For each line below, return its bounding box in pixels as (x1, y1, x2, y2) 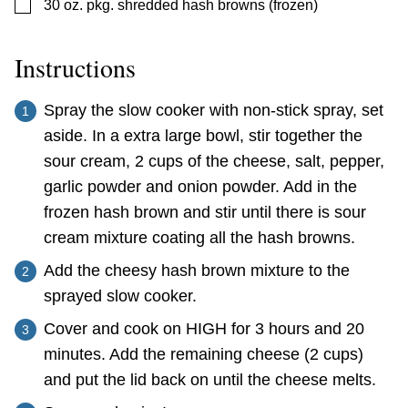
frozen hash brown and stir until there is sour (44, 202, 366, 221)
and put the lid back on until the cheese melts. (44, 370, 376, 389)
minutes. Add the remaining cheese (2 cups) (44, 344, 363, 363)
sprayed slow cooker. (44, 286, 197, 305)
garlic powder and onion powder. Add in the (44, 177, 357, 196)
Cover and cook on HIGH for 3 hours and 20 (44, 319, 364, 338)
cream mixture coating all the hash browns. (44, 228, 355, 247)
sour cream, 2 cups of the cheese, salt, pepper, (44, 151, 384, 170)
